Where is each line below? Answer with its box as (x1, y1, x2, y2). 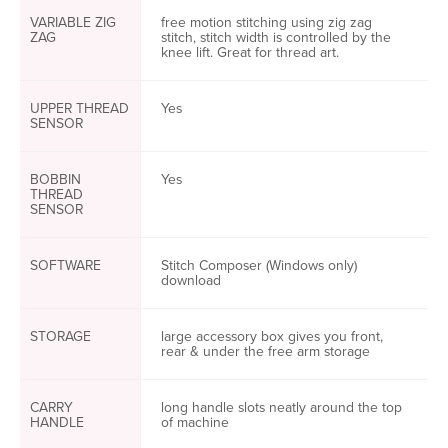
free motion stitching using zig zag (161, 12, 372, 33)
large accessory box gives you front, (161, 326, 383, 347)
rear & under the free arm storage (161, 341, 374, 362)
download (161, 270, 221, 291)
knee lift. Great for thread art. (161, 42, 339, 63)
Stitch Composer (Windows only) (161, 255, 357, 276)
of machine (161, 412, 233, 433)
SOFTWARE (30, 255, 101, 276)
